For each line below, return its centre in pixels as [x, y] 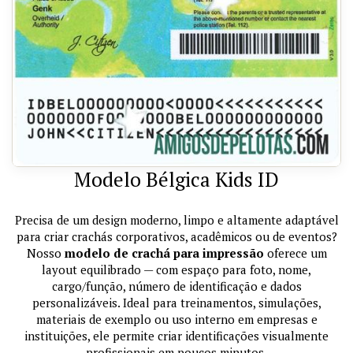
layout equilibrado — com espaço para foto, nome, [176, 270]
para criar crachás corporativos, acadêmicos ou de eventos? [176, 237]
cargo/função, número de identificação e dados [176, 286]
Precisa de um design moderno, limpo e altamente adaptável [176, 220]
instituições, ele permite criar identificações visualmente [176, 336]
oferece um [295, 253]
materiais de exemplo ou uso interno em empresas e [176, 320]
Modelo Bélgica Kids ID [176, 180]
